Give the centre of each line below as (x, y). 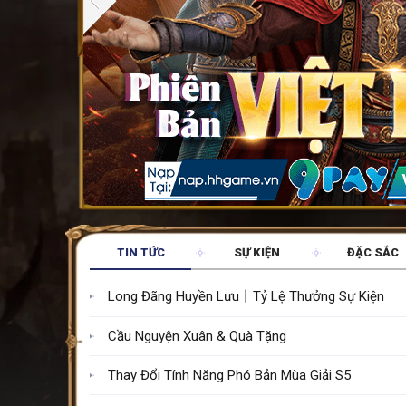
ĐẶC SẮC (373, 253)
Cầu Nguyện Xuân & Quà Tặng (198, 336)
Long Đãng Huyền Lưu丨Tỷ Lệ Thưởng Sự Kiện (246, 296)
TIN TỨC (140, 253)
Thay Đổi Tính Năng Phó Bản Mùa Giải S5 (230, 375)
